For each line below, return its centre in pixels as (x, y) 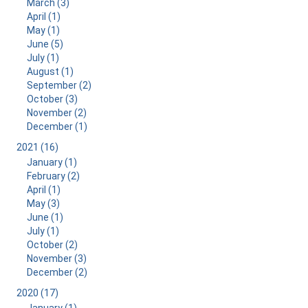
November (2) (56, 113)
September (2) (59, 85)
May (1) (43, 30)
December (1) (57, 126)
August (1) (50, 71)
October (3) (52, 99)
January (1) (52, 162)
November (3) (56, 258)
